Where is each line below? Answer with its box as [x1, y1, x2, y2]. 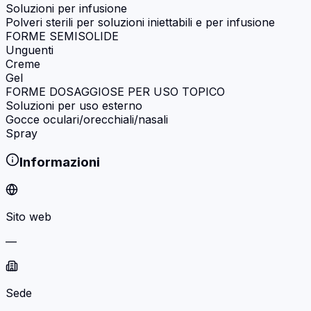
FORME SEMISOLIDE [6, 28, 119, 43]
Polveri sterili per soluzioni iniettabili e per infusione [6, 15, 275, 29]
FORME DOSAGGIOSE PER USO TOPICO [6, 84, 225, 99]
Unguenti [6, 42, 53, 57]
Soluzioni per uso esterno [6, 98, 142, 112]
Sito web [6, 210, 51, 224]
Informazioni [19, 154, 100, 171]
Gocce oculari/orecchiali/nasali [6, 112, 168, 126]
